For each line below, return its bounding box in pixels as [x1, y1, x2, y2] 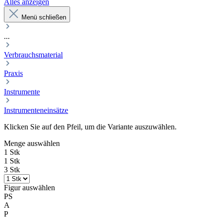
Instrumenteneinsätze [4, 106, 68, 114]
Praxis [4, 69, 23, 77]
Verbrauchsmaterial [4, 51, 63, 59]
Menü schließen [21, 14, 66, 21]
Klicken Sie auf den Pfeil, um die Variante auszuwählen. [4, 123, 177, 131]
